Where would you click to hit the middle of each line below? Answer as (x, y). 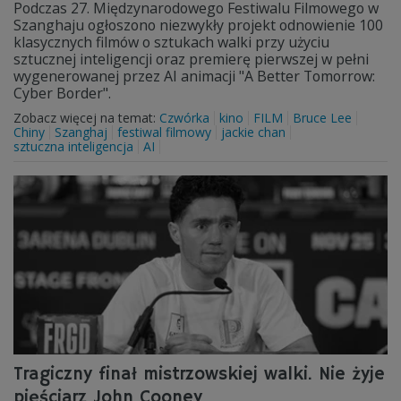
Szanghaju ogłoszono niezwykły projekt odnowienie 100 (198, 25)
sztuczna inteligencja (73, 146)
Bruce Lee (322, 118)
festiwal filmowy (164, 132)
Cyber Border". (62, 93)
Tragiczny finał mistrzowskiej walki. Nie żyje (199, 375)
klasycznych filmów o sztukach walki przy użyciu (171, 42)
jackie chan (253, 132)
